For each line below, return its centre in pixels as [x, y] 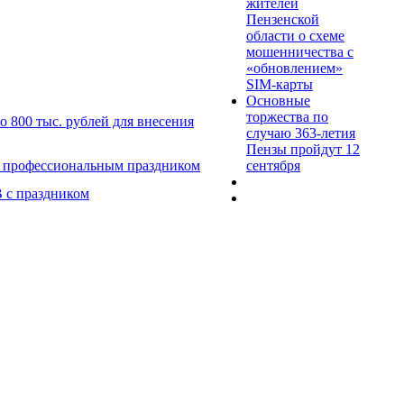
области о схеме [295, 35]
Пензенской [283, 19]
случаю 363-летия [301, 133]
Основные [278, 100]
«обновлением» [294, 68]
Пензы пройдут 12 [303, 149]
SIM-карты [280, 84]
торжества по [287, 116]
